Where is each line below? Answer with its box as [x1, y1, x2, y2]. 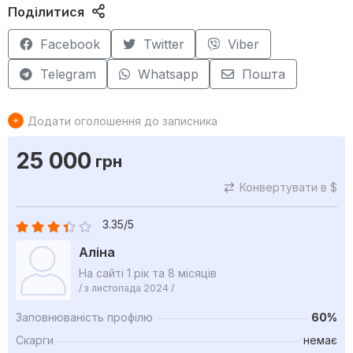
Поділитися [8, 4, 84, 20]
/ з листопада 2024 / [79, 281, 174, 294]
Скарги [16, 333, 54, 347]
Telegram [39, 66, 96, 83]
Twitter [143, 36, 184, 53]
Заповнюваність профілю [16, 310, 153, 325]
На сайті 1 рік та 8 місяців [79, 266, 217, 280]
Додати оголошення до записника [28, 113, 217, 128]
